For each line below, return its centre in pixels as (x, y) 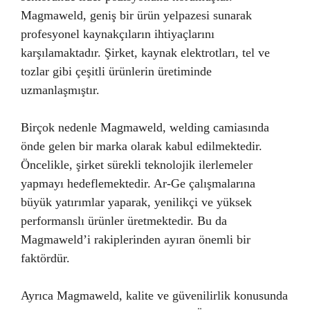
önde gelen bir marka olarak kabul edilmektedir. (142, 146)
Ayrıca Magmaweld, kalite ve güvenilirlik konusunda (154, 295)
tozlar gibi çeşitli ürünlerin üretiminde (116, 71)
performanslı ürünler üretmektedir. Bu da (124, 221)
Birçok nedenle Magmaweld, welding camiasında (145, 127)
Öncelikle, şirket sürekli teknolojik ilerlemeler (137, 165)
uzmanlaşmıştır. (60, 90)
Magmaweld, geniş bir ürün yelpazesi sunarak (136, 15)
